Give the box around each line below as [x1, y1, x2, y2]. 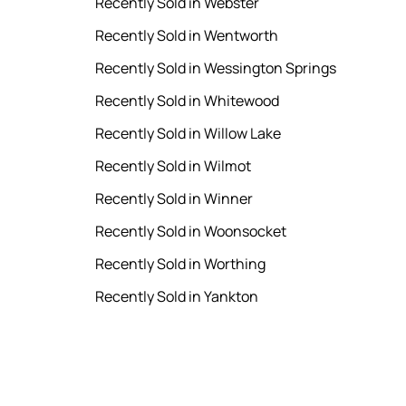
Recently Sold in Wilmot [95, 156, 252, 177]
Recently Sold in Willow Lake [95, 123, 282, 144]
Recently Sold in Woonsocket [95, 221, 287, 242]
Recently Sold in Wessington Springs [95, 58, 337, 79]
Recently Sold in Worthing [95, 254, 266, 275]
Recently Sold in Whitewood [95, 91, 280, 111]
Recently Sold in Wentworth [95, 25, 279, 46]
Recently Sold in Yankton [95, 286, 259, 307]
